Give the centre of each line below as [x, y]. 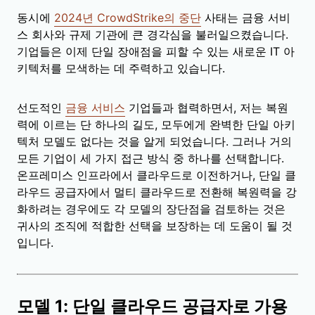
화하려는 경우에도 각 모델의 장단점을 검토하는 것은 [151, 208]
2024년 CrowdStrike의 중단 [128, 17]
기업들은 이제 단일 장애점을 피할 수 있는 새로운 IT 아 [156, 51]
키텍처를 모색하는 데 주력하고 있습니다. [121, 68]
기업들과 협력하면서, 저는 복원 [207, 107]
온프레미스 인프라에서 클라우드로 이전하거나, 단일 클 [156, 175]
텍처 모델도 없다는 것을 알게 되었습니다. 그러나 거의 [154, 141]
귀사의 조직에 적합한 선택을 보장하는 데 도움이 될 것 [155, 225]
